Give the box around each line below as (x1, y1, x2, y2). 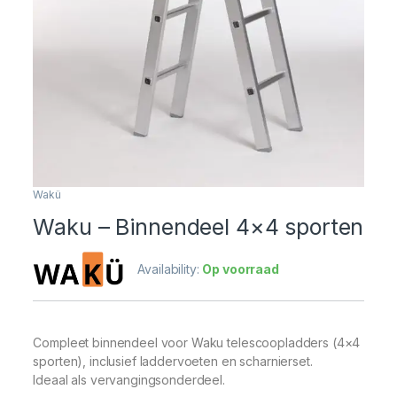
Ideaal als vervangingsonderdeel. (33, 372, 225, 388)
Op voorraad (202, 261, 279, 277)
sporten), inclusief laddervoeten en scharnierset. (33, 354, 313, 370)
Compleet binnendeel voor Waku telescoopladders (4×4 (33, 335, 361, 351)
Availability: (137, 261, 203, 277)
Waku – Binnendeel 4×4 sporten (33, 214, 364, 241)
